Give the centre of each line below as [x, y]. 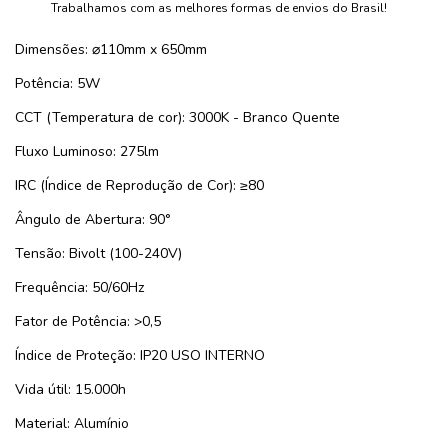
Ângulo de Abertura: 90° [93, 220]
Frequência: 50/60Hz [79, 288]
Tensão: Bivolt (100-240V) [98, 254]
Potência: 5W [57, 84]
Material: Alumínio [72, 424]
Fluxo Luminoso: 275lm [87, 152]
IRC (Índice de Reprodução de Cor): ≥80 [139, 186]
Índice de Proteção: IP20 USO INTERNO [140, 356]
